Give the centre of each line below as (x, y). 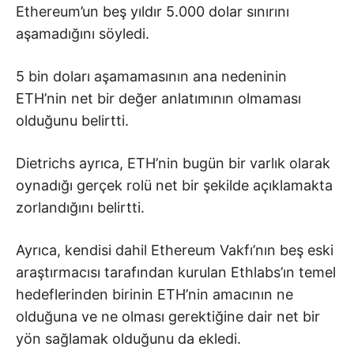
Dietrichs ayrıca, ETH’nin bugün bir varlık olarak (173, 163)
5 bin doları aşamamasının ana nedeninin (151, 76)
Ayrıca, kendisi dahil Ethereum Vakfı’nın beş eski (175, 250)
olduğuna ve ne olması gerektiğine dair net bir (168, 316)
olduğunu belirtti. (72, 120)
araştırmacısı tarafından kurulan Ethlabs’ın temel (176, 272)
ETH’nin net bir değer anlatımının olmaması (158, 98)
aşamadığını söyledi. (83, 33)
